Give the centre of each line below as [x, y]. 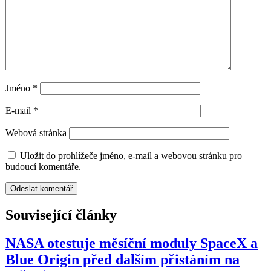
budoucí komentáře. [43, 166]
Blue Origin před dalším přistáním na [122, 259]
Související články [61, 214]
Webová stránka [36, 132]
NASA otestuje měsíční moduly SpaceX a [132, 243]
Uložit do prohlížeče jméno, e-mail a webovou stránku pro [131, 155]
